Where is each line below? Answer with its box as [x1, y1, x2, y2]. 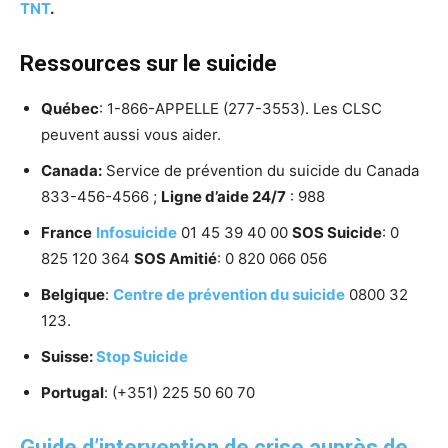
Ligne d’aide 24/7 [161, 187, 286, 207]
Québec [41, 99, 99, 119]
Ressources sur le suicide [20, 51, 277, 77]
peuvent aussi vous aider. [41, 125, 221, 145]
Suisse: [41, 347, 96, 367]
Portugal [41, 383, 104, 403]
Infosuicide [96, 223, 177, 243]
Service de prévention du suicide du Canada [102, 161, 419, 181]
